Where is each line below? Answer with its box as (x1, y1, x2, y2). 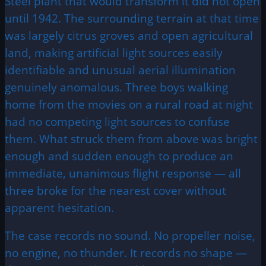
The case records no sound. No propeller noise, (5, 227, 255, 243)
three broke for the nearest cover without (5, 182, 226, 198)
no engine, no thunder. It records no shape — (5, 245, 247, 260)
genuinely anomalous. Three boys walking (5, 79, 228, 94)
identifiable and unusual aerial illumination (5, 62, 236, 77)
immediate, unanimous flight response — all (5, 165, 241, 180)
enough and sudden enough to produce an (5, 148, 233, 163)
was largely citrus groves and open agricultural (5, 27, 253, 43)
